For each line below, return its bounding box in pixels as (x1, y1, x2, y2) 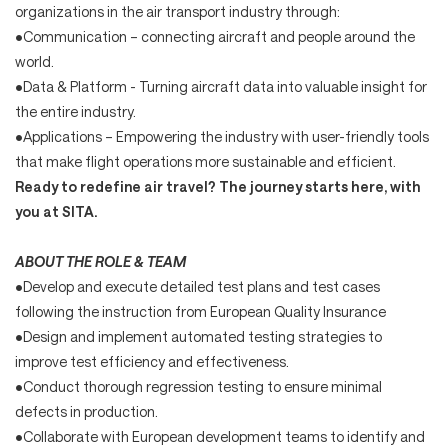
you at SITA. (15, 202, 97, 220)
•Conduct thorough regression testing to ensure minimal (15, 377, 382, 395)
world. (15, 52, 54, 70)
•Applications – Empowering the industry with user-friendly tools (15, 127, 429, 145)
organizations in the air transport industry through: (15, 2, 340, 20)
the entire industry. (15, 102, 136, 120)
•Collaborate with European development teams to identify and (15, 427, 425, 445)
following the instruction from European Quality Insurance (15, 302, 386, 320)
